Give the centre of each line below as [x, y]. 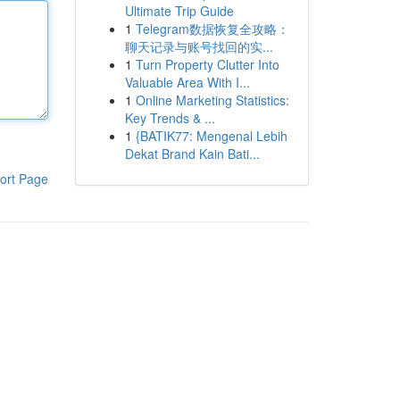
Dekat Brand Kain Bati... [192, 154]
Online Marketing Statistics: [212, 100]
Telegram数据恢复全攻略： [212, 29]
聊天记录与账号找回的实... [199, 46]
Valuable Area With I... [187, 82]
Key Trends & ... [170, 118]
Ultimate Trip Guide [179, 11]
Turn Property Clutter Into [207, 64]
